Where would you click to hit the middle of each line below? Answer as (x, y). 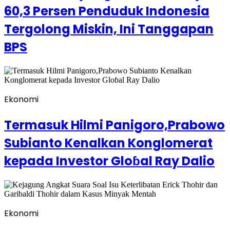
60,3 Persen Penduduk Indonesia (107, 11)
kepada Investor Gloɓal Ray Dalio (109, 161)
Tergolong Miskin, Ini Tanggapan (109, 29)
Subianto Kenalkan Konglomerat (108, 143)
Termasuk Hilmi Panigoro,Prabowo (114, 125)
